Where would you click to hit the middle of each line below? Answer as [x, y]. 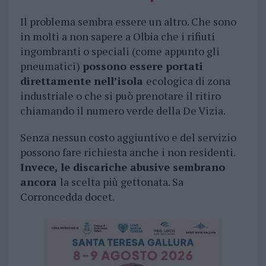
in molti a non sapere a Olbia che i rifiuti [117, 37]
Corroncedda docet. [67, 197]
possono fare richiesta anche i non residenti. [127, 152]
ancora [40, 182]
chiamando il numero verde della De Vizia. [123, 111]
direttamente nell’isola [83, 81]
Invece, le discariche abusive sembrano [122, 167]
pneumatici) [51, 66]
